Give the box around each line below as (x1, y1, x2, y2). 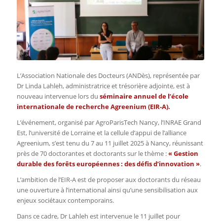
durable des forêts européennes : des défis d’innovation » (16, 159, 200, 168)
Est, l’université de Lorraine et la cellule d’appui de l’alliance (16, 128, 186, 137)
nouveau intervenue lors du (16, 91, 100, 101)
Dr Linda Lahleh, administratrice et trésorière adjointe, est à (16, 81, 190, 90)
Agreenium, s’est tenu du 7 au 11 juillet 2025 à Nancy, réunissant (16, 138, 203, 147)
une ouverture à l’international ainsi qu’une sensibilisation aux (16, 185, 198, 194)
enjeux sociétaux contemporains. (16, 195, 114, 205)
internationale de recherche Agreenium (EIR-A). (16, 102, 170, 111)
